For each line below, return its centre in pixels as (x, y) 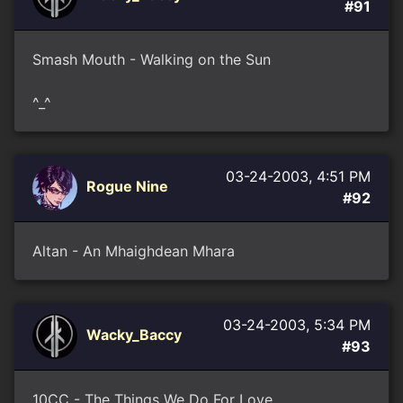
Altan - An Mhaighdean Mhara (134, 251)
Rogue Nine (127, 187)
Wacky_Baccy (134, 335)
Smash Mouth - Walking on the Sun (152, 59)
